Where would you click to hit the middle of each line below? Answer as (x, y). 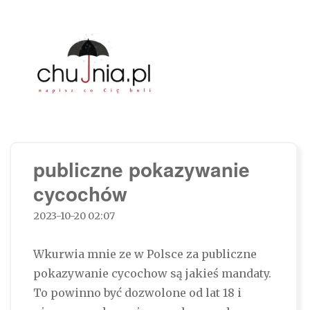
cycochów (80, 194)
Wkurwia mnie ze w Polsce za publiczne (145, 254)
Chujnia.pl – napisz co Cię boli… (155, 122)
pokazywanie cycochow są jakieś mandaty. (152, 274)
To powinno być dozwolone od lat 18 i (137, 293)
